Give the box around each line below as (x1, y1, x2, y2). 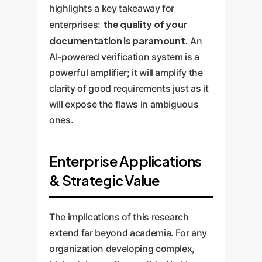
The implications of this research (49, 211, 189, 223)
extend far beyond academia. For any (49, 226, 208, 239)
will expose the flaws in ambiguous (49, 98, 199, 110)
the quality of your (102, 18, 188, 30)
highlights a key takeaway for (49, 2, 175, 14)
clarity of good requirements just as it (49, 82, 209, 94)
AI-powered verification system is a (49, 50, 200, 63)
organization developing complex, (49, 242, 195, 254)
